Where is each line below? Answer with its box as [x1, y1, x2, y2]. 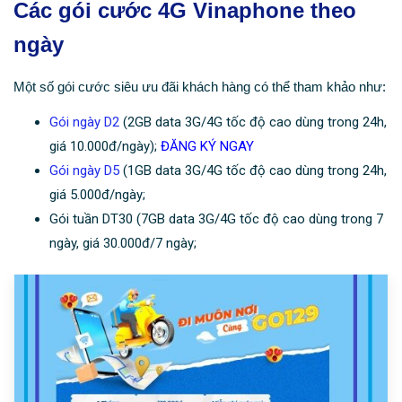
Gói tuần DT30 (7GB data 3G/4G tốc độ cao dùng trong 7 [49, 211, 383, 228]
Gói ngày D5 [49, 162, 119, 179]
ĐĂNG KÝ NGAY [161, 138, 254, 155]
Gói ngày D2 [49, 114, 119, 131]
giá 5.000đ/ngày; [49, 187, 145, 204]
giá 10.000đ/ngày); [49, 138, 161, 155]
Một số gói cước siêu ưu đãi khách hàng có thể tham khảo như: [13, 78, 386, 94]
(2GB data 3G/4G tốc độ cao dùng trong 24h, [119, 114, 387, 131]
